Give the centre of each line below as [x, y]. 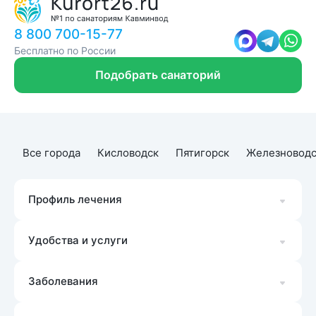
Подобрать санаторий [158, 74]
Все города [51, 152]
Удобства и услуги [78, 240]
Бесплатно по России [65, 50]
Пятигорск [202, 152]
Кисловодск [128, 152]
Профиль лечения [75, 199]
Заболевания [63, 281]
